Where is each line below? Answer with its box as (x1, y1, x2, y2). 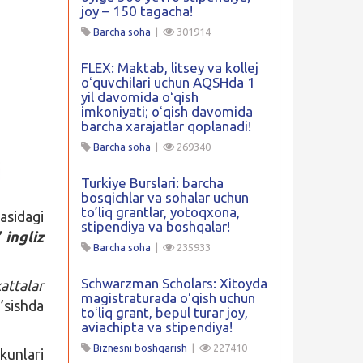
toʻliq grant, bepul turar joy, (80, 305, 248, 320)
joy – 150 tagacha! (80, 3, 193, 19)
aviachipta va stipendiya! (80, 319, 233, 335)
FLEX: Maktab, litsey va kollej (80, 60, 258, 75)
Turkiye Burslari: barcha (80, 175, 224, 190)
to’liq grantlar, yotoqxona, (80, 204, 240, 220)
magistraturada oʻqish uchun (80, 290, 255, 305)
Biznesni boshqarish (92, 342, 187, 353)
